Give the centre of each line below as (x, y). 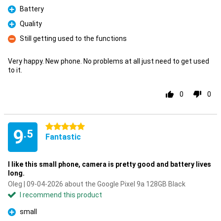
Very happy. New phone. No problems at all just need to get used (109, 61)
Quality (31, 24)
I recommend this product (61, 195)
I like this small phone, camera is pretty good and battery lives (110, 164)
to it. (15, 70)
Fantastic (63, 137)
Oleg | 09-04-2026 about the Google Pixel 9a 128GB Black (97, 184)
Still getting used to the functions (73, 38)
